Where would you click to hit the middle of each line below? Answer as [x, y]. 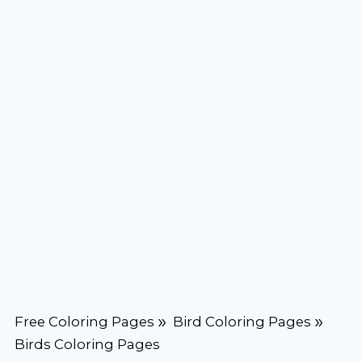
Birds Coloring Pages [87, 344]
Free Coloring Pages [84, 321]
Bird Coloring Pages [242, 321]
